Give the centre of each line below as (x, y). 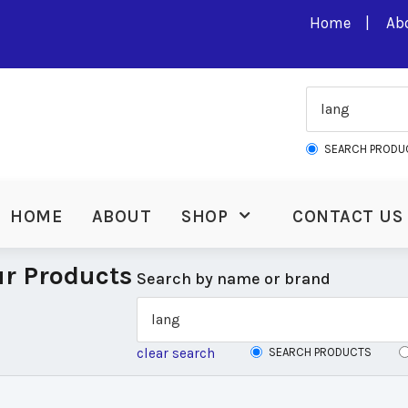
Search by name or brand (234, 279)
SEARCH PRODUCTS (320, 352)
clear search (176, 353)
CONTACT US (348, 217)
